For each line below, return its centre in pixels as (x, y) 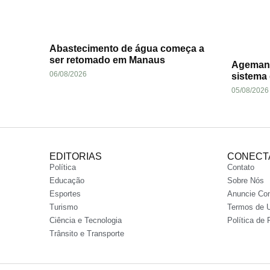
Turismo (64, 207)
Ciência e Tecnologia (86, 221)
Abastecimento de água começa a (127, 49)
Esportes (65, 194)
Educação (67, 181)
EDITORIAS (76, 157)
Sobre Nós (246, 181)
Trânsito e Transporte (87, 234)
